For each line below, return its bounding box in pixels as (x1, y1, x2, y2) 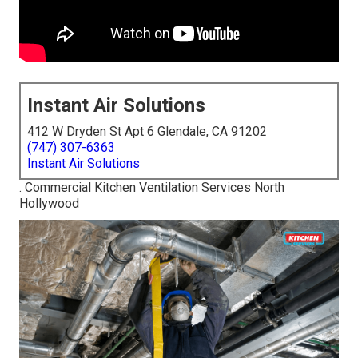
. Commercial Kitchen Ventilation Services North (19, 180, 284, 196)
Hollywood (19, 196, 79, 212)
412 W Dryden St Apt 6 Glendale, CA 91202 (27, 124, 267, 140)
